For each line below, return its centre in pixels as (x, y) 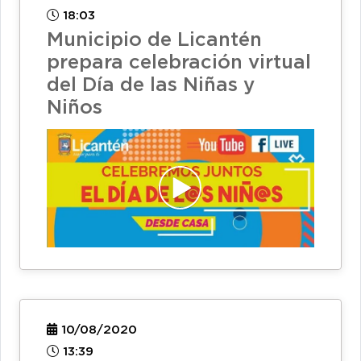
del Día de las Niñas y (151, 85)
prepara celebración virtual (179, 62)
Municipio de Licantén (154, 40)
